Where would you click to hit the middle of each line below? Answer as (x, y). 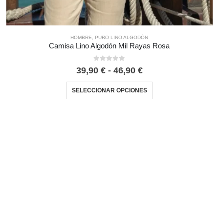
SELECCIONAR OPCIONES (109, 90)
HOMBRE (81, 38)
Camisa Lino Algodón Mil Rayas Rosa (109, 46)
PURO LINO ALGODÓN (122, 38)
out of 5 (116, 66)
